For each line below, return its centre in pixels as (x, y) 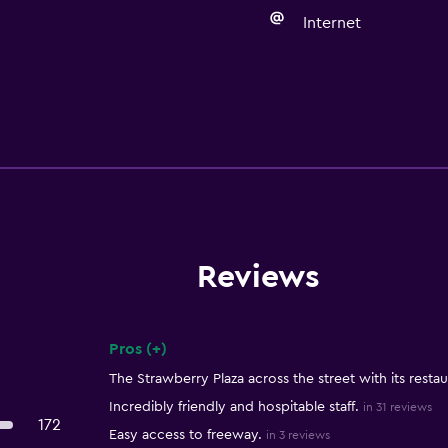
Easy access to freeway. (185, 435)
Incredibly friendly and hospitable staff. (233, 407)
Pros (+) (137, 349)
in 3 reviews (297, 435)
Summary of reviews (194, 366)
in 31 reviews (397, 407)
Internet (331, 23)
